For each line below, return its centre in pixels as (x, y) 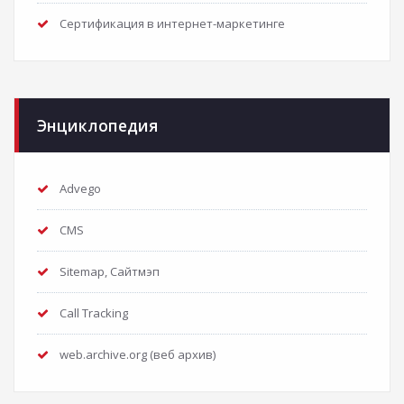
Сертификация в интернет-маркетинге (172, 23)
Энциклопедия (97, 125)
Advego (80, 188)
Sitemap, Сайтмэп (110, 271)
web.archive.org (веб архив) (138, 354)
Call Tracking (94, 313)
